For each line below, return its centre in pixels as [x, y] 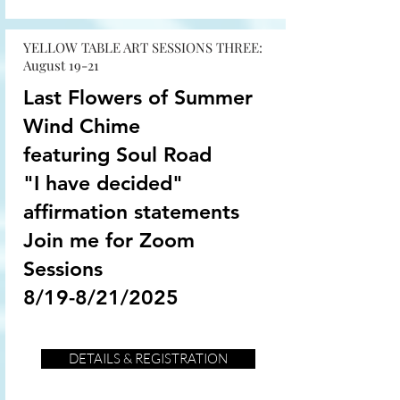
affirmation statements [131, 212]
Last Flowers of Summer [138, 97]
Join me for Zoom [109, 240]
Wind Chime [82, 126]
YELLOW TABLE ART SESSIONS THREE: [143, 47]
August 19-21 [61, 65]
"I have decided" [103, 183]
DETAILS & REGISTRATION [148, 358]
